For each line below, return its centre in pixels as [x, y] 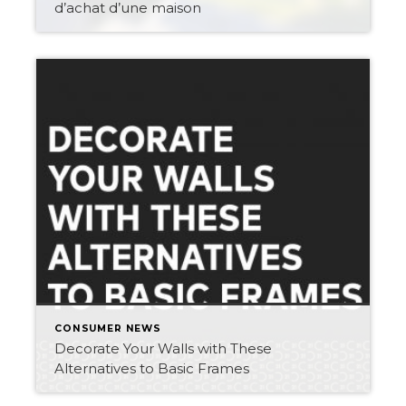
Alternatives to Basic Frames [152, 368]
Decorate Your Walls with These [163, 348]
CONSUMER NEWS [108, 329]
